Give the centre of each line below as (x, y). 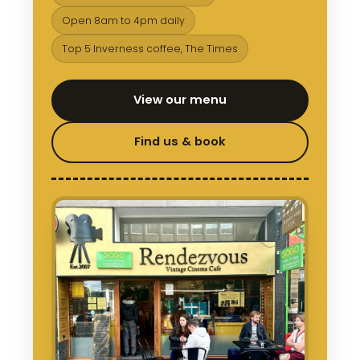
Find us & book (180, 142)
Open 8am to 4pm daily (123, 20)
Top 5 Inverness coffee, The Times (149, 48)
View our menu (180, 100)
